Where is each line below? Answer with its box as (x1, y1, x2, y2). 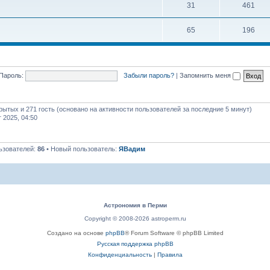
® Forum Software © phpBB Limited (124, 229, 224, 236)
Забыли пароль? (124, 71, 174, 79)
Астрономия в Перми (103, 201, 167, 209)
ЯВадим (119, 145, 145, 152)
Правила (157, 251, 183, 258)
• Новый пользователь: (45, 145, 119, 152)
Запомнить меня (180, 71, 233, 79)
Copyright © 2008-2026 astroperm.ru (84, 215, 186, 222)
